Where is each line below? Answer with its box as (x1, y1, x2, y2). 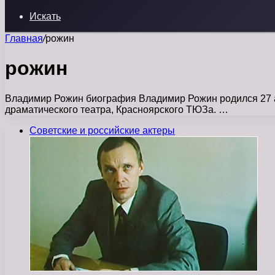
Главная (5, 33, 43, 44)
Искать (29, 11, 61, 21)
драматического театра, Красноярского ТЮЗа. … (5, 104, 228, 115)
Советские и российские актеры (29, 125, 175, 136)
